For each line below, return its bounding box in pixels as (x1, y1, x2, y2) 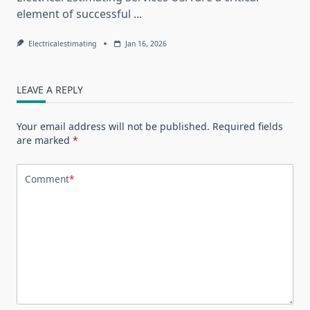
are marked (17, 133, 73, 147)
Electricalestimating (28, 38, 96, 48)
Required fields (212, 119, 283, 133)
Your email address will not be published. (17, 119, 210, 133)
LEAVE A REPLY (17, 82, 83, 96)
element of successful (17, 6, 131, 21)
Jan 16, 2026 (125, 38, 167, 48)
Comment (25, 172, 69, 186)
